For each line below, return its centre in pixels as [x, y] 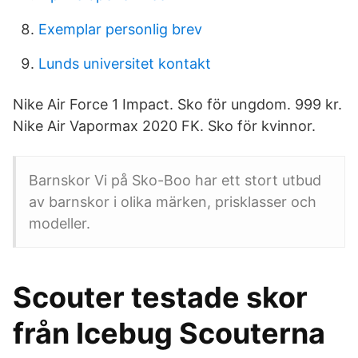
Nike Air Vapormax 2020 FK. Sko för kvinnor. [164, 126]
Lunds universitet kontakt [125, 64]
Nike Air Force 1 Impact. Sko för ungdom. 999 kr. [177, 104]
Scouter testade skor [160, 297]
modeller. [60, 223]
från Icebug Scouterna [169, 333]
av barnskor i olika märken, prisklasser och [173, 202]
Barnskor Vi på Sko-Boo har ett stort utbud [175, 180]
